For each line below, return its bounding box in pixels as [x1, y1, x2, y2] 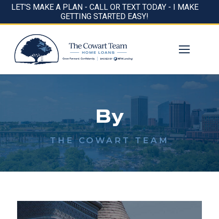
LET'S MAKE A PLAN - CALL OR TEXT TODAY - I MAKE [11, 2, 198, 12]
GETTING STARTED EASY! [61, 12, 149, 21]
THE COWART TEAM [50, 135, 169, 146]
